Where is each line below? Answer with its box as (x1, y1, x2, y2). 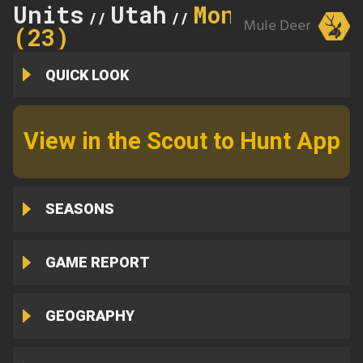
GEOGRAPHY (45, 307, 135, 325)
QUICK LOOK (45, 66, 129, 83)
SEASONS (45, 200, 114, 218)
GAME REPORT (45, 254, 150, 271)
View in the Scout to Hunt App (23, 127, 340, 156)
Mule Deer (243, 14, 310, 38)
